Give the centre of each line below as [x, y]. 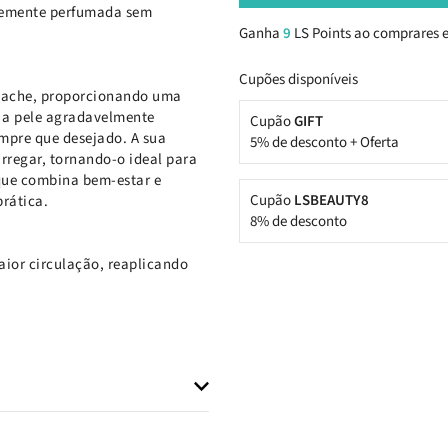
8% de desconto [298, 221]
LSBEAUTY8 [331, 200]
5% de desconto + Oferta [324, 142]
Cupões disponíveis [298, 79]
